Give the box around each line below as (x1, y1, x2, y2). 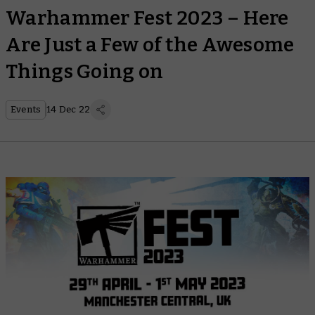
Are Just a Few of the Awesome (6, 33, 295, 56)
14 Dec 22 (46, 104, 91, 115)
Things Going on (6, 60, 164, 83)
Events (11, 104, 41, 115)
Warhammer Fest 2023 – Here (6, 6, 289, 30)
